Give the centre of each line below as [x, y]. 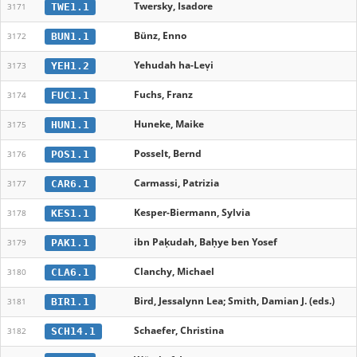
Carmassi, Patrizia [177, 183]
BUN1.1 [70, 36]
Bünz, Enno [160, 35]
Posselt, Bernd [168, 153]
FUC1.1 [70, 95]
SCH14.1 [73, 331]
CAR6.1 [70, 183]
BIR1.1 [70, 301]
